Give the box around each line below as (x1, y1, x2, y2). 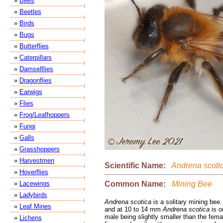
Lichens (19, 214, 42, 222)
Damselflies (19, 65, 53, 73)
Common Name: (105, 179, 168, 188)
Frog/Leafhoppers (19, 111, 70, 118)
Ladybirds (19, 191, 47, 199)
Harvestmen (19, 157, 54, 164)
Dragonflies (19, 77, 52, 84)
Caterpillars (19, 54, 52, 61)
